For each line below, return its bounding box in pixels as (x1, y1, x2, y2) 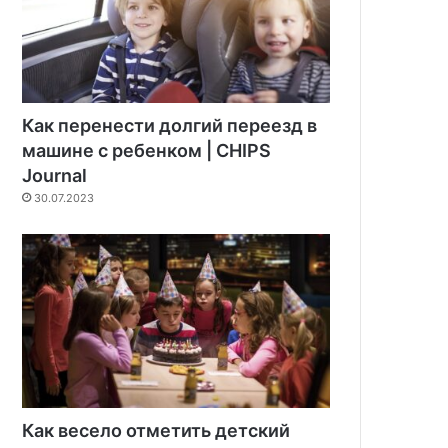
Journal (22, 165, 88, 187)
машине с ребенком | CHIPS (22, 140, 272, 162)
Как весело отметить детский (22, 420, 291, 442)
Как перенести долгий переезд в (22, 115, 318, 137)
